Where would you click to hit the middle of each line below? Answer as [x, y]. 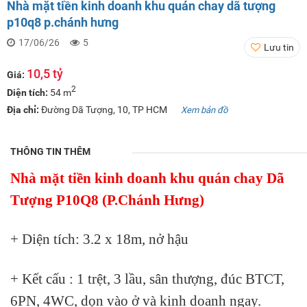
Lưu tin [279, 47]
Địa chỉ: [24, 109]
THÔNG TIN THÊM [50, 151]
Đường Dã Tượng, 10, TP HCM [104, 109]
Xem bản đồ [204, 110]
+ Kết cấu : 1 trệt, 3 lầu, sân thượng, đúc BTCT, [147, 279]
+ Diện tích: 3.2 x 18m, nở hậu [99, 240]
